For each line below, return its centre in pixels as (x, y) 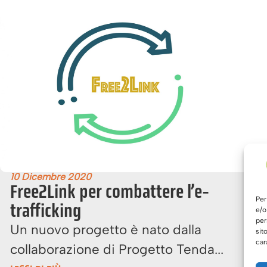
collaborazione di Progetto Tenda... (117, 250)
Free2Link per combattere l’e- (110, 192)
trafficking (46, 211)
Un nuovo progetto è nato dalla (106, 230)
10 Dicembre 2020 (51, 177)
